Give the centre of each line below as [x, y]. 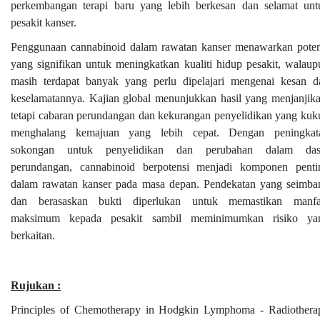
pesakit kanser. [44, 22]
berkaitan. [33, 236]
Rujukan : [36, 285]
